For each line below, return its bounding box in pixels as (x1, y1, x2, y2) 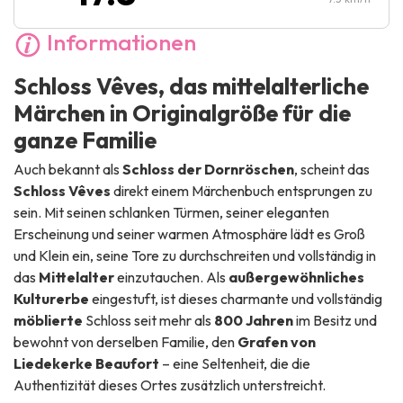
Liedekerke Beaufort (13, 354, 159, 372)
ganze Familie (13, 125, 157, 155)
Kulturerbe (13, 289, 89, 308)
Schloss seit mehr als (83, 310, 214, 329)
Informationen (42, 27, 196, 57)
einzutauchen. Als (114, 267, 228, 286)
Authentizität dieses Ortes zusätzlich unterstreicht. (13, 375, 326, 394)
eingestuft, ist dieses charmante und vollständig (89, 289, 382, 308)
